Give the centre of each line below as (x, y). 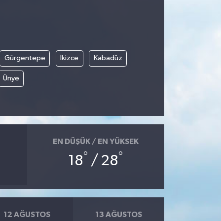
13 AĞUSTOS (118, 214)
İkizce (69, 58)
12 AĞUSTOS (27, 214)
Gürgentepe (25, 58)
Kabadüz (108, 58)
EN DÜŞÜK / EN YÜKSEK (95, 141)
